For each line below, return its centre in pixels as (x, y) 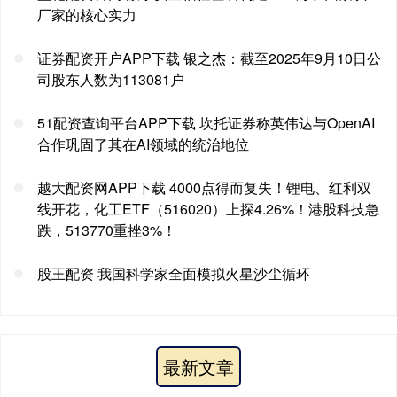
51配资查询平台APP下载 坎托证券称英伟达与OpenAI (206, 122)
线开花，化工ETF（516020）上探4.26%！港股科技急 (208, 208)
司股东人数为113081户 (111, 79)
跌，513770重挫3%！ (107, 230)
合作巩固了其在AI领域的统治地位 (143, 144)
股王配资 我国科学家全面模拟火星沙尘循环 (174, 273)
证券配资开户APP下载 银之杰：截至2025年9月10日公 (209, 58)
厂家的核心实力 (87, 14)
